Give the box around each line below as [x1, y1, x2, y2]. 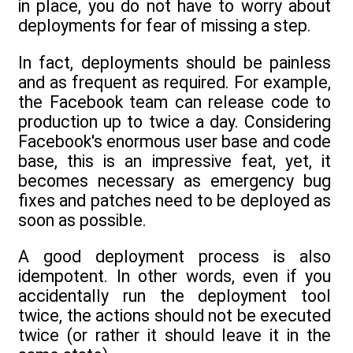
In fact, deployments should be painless [18, 52, 331, 72]
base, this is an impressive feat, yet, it [18, 150, 331, 171]
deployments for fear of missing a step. [18, 16, 311, 36]
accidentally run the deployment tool [18, 286, 331, 307]
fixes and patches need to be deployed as [18, 190, 331, 210]
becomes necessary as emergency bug [18, 170, 331, 191]
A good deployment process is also [18, 247, 331, 267]
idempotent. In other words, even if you [18, 266, 331, 287]
